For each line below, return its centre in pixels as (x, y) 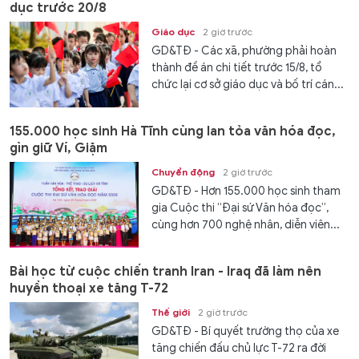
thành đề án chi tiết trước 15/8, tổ (237, 67)
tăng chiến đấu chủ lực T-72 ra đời (239, 349)
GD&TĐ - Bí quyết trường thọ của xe (246, 332)
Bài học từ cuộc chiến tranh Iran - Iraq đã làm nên (165, 272)
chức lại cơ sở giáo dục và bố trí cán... (248, 84)
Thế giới (171, 313)
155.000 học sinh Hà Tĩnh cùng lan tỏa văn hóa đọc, (173, 132)
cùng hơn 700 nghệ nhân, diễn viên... (246, 225)
